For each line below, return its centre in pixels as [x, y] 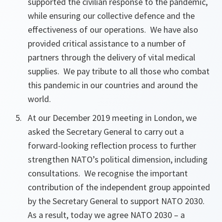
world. [39, 99]
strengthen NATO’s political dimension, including [118, 159]
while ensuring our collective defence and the [111, 16]
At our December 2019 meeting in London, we [112, 118]
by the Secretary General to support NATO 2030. [117, 201]
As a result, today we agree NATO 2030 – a [106, 215]
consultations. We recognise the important [108, 173]
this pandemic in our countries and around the [113, 85]
